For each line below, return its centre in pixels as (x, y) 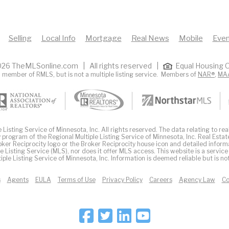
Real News (150, 38)
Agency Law (197, 179)
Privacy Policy (122, 179)
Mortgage (103, 38)
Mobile (191, 38)
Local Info (58, 38)
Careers (161, 179)
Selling (20, 38)
